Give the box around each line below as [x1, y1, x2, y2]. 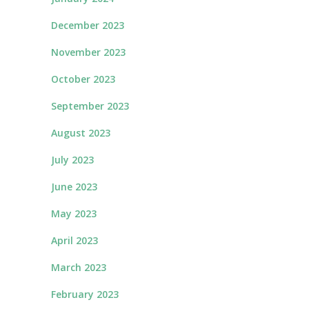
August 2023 [51, 126, 110, 139]
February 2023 [51, 288, 119, 301]
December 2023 [51, 19, 124, 32]
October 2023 [51, 72, 115, 86]
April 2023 [51, 234, 98, 247]
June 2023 [51, 180, 97, 193]
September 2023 [51, 99, 129, 112]
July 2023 [51, 153, 94, 166]
